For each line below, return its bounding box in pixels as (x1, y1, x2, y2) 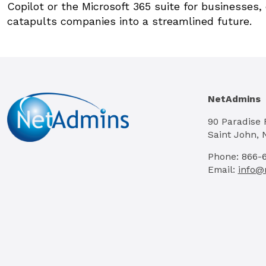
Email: (207, 164, 238, 176)
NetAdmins (207, 93, 261, 104)
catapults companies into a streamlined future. (7, 14, 252, 27)
